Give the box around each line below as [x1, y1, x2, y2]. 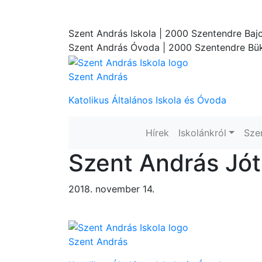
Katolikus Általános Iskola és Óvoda [68, 94, 226, 106]
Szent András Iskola [68, 27, 156, 40]
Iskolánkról [178, 126, 226, 139]
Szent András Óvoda [68, 42, 160, 54]
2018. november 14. [68, 182, 154, 195]
